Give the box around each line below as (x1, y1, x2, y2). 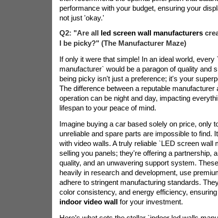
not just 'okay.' (59, 14, 104, 22)
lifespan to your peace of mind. (59, 104, 156, 112)
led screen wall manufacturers (100, 29, 205, 37)
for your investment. (119, 198, 183, 206)
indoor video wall (59, 198, 120, 206)
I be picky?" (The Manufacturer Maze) (59, 39, 186, 47)
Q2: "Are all (59, 29, 101, 37)
